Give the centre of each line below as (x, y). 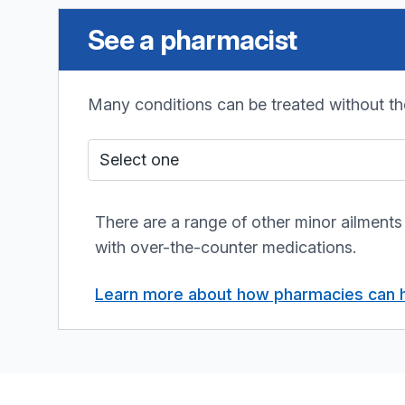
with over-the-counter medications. (226, 247)
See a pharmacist (192, 40)
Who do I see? (141, 151)
